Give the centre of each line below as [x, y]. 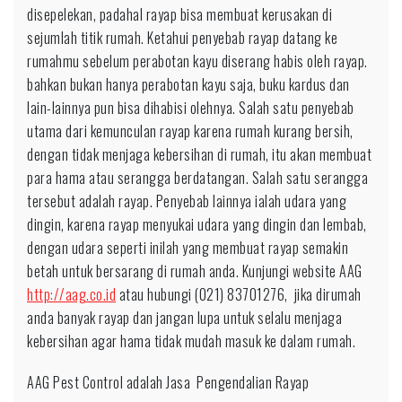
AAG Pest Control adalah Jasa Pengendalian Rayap [168, 382]
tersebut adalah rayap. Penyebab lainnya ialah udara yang [187, 201]
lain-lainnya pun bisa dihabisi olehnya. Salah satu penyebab [191, 108]
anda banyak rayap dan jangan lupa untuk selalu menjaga [184, 318]
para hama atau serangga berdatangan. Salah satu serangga [197, 178]
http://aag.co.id [71, 294]
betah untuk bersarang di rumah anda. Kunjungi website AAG [195, 271]
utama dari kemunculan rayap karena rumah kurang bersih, [190, 131]
